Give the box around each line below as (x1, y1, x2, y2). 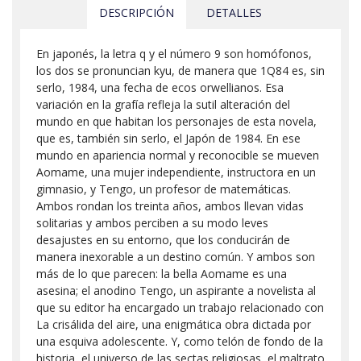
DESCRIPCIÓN (99, 4, 174, 20)
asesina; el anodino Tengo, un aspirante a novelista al (36, 282, 316, 298)
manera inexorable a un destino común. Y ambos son (36, 248, 315, 264)
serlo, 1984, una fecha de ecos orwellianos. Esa (36, 79, 284, 95)
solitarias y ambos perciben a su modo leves (36, 214, 268, 230)
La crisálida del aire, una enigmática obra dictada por (36, 316, 311, 332)
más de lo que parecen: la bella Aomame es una (36, 265, 287, 281)
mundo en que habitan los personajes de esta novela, (36, 113, 317, 129)
